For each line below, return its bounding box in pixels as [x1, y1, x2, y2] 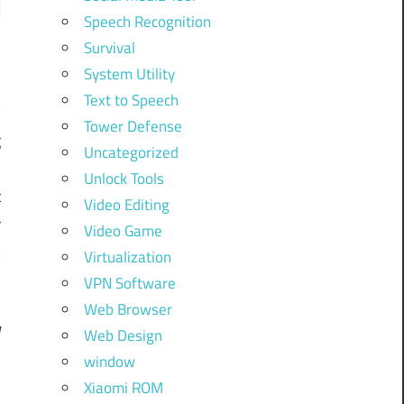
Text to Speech [83, 87, 179, 112]
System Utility [83, 61, 175, 86]
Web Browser [83, 297, 172, 321]
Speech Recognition [83, 9, 211, 33]
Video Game [83, 218, 162, 243]
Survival [83, 35, 135, 60]
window [83, 349, 135, 373]
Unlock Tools [83, 166, 164, 190]
